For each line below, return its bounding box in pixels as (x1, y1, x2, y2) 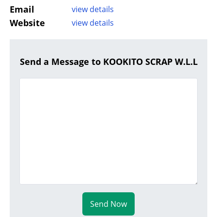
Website (10, 17, 45, 29)
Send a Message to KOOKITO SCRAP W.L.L (19, 56, 198, 68)
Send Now (90, 199, 127, 210)
